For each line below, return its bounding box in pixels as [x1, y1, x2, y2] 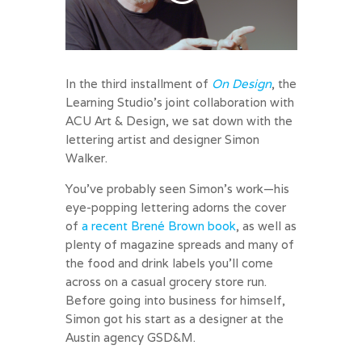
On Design [211, 75, 271, 91]
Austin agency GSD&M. [65, 329, 196, 345]
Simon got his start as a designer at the [65, 310, 284, 326]
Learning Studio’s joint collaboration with [65, 94, 294, 110]
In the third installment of [65, 75, 212, 91]
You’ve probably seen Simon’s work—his [65, 180, 289, 196]
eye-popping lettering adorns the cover [65, 199, 286, 215]
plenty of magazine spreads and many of [65, 236, 294, 252]
